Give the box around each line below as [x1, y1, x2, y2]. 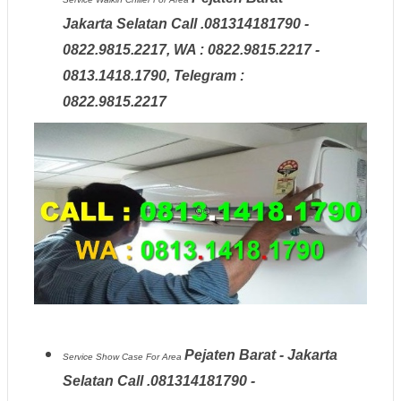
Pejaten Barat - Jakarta [183, 346, 337, 363]
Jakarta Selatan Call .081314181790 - [62, 16, 309, 32]
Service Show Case [62, 351, 146, 362]
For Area [145, 351, 184, 362]
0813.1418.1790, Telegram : [62, 68, 244, 84]
